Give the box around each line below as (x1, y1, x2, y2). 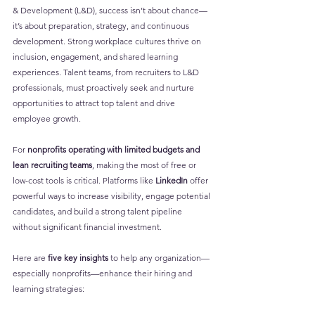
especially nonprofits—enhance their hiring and (13, 268, 194, 279)
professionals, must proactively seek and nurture (13, 82, 196, 94)
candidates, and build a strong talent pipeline (13, 206, 184, 217)
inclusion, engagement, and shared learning (13, 51, 180, 63)
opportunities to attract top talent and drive (13, 98, 177, 109)
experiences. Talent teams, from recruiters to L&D (13, 67, 201, 78)
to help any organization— (108, 252, 210, 264)
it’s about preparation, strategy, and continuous (13, 20, 191, 32)
